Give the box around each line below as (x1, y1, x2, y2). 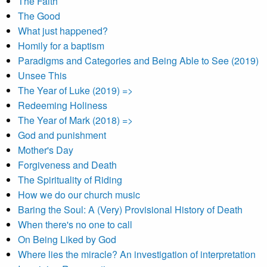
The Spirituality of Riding (18, 173, 122, 187)
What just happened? (18, 24, 108, 38)
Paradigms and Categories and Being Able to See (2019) (18, 54, 259, 67)
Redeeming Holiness (18, 98, 107, 112)
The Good (18, 9, 60, 23)
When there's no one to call (18, 218, 132, 231)
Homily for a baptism (18, 39, 104, 52)
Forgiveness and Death (18, 158, 117, 172)
